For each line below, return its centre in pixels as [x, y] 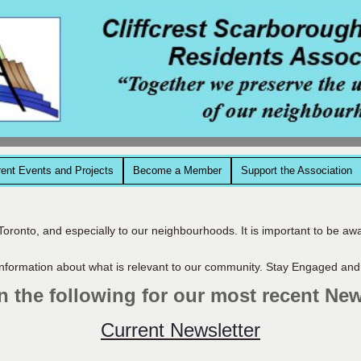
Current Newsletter [180, 330]
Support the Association [296, 170]
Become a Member [177, 170]
